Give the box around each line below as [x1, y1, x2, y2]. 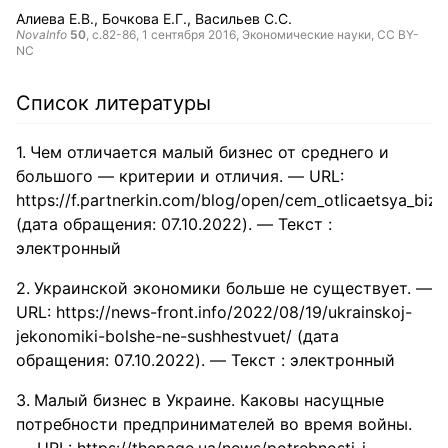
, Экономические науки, [236, 27, 377, 42]
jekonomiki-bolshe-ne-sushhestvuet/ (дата [16, 326, 339, 346]
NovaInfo [16, 27, 67, 42]
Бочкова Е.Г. [102, 10, 187, 27]
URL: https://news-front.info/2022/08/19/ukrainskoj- [16, 302, 412, 322]
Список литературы [16, 91, 211, 115]
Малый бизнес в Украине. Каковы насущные [34, 390, 384, 410]
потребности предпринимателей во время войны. [16, 414, 412, 434]
